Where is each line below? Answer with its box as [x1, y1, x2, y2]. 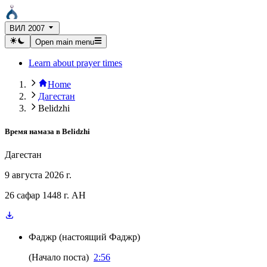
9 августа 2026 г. [5, 170, 72, 180]
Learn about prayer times [29, 57, 122, 68]
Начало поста [32, 252, 86, 262]
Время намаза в [5, 126, 60, 136]
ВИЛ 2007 [10, 24, 45, 33]
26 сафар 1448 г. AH [5, 190, 86, 200]
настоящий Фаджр [62, 232, 137, 242]
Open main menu [35, 37, 94, 46]
